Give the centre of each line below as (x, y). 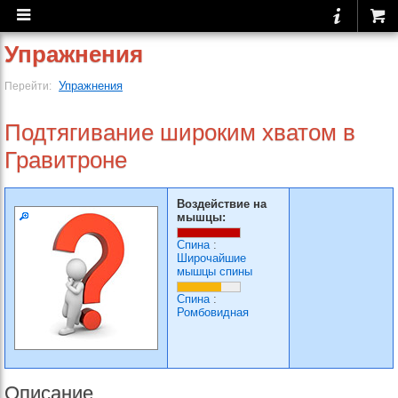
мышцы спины (215, 271)
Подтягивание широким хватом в (180, 132)
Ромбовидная (213, 312)
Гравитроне (66, 160)
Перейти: (29, 86)
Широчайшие (211, 258)
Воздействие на (222, 204)
